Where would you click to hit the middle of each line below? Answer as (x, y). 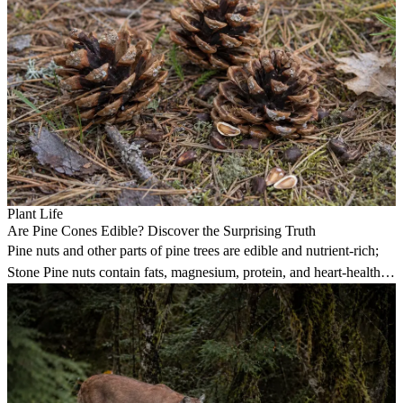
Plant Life (35, 214)
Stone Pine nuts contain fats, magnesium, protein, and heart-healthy (197, 273)
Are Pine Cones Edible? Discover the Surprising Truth (161, 231)
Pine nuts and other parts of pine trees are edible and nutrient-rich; (193, 251)
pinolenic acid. (49, 294)
